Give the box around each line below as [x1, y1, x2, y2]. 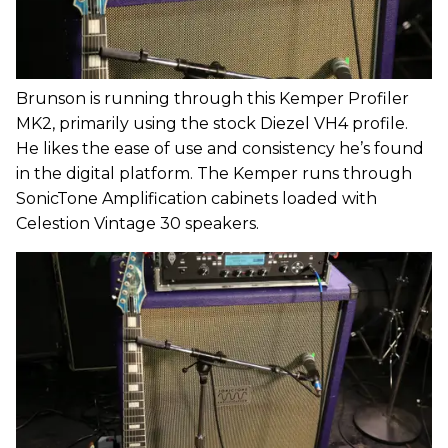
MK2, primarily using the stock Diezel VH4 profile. [16, 113, 408, 133]
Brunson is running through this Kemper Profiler [16, 88, 409, 108]
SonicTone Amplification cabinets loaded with [16, 188, 377, 208]
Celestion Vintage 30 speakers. [16, 213, 259, 233]
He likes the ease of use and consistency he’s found [16, 138, 424, 158]
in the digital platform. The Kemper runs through [16, 163, 412, 183]
